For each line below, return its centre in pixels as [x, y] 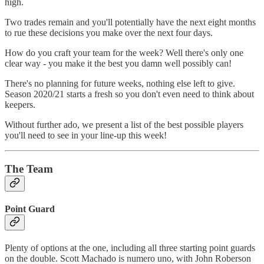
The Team [29, 169]
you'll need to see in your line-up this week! [86, 135]
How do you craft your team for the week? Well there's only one [124, 52]
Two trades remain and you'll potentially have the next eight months [130, 22]
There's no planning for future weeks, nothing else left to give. [120, 83]
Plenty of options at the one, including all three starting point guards [130, 248]
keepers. [20, 104]
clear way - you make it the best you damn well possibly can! [118, 63]
